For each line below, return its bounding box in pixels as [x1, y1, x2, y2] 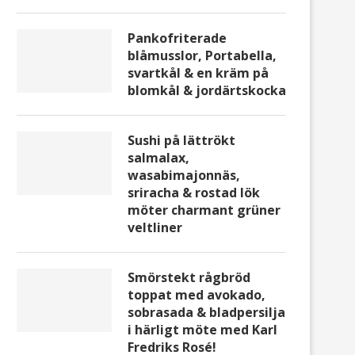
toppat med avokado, [128, 286, 265, 304]
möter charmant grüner [128, 201, 281, 219]
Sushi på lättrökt [128, 132, 235, 150]
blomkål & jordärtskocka [128, 82, 286, 100]
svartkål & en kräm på [128, 64, 269, 82]
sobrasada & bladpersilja [128, 303, 285, 322]
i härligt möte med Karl [128, 321, 277, 339]
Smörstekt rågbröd [128, 269, 250, 287]
